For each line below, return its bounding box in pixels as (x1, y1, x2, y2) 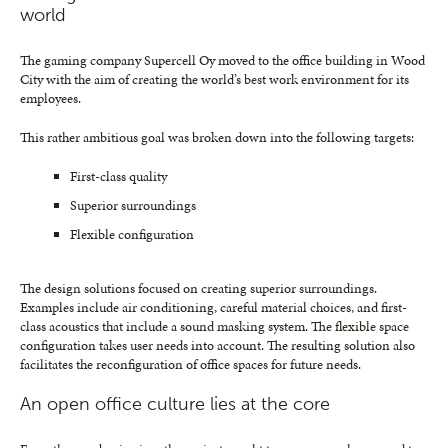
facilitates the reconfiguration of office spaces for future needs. (20, 355, 361, 375)
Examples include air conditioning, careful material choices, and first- (20, 298, 407, 318)
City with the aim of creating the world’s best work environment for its (20, 70, 409, 90)
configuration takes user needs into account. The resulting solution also (20, 336, 415, 356)
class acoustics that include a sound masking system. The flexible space (20, 317, 409, 337)
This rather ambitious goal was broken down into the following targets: (20, 128, 414, 148)
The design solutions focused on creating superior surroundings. (20, 279, 377, 299)
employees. (20, 89, 81, 109)
